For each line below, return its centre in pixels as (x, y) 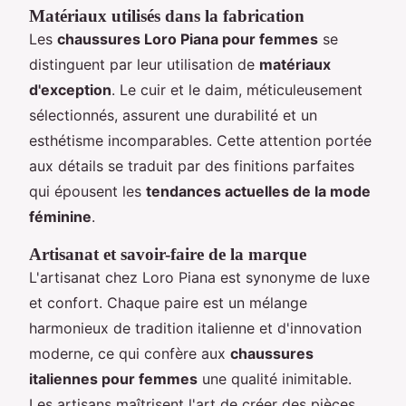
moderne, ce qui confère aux (130, 353)
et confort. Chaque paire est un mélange (168, 302)
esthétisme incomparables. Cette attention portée (200, 140)
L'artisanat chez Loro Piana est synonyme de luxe (199, 277)
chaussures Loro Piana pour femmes (188, 39)
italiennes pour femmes (113, 378)
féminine (60, 216)
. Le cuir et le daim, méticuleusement (237, 89)
